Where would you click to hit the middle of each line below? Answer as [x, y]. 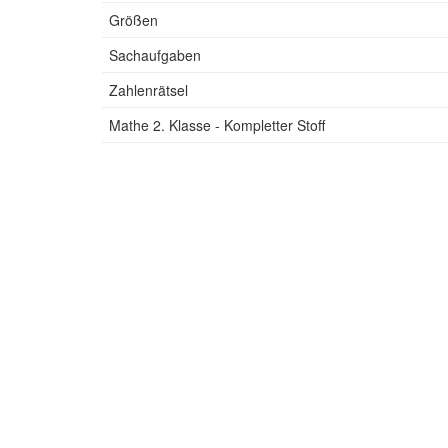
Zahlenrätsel [148, 90]
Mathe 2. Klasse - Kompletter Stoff [217, 125]
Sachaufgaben [155, 55]
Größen [133, 20]
